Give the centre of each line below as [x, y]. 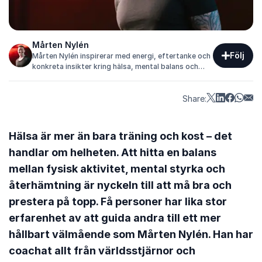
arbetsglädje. [55, 77]
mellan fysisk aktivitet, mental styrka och [117, 168]
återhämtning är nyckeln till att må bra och [120, 185]
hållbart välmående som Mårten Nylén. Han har [131, 234]
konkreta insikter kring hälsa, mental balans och [115, 66]
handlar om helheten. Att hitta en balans [113, 152]
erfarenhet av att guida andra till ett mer [115, 218]
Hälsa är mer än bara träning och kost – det [120, 136]
